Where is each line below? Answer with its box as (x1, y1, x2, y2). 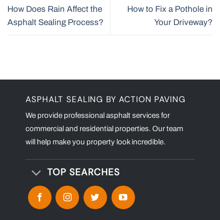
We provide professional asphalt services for (26, 111, 170, 119)
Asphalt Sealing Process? (7, 18, 104, 27)
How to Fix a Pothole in (127, 4, 213, 14)
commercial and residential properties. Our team (26, 124, 184, 133)
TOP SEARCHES (47, 166, 120, 179)
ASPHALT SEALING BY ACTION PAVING (26, 94, 186, 105)
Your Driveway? (154, 18, 213, 27)
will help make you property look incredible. (26, 137, 166, 146)
